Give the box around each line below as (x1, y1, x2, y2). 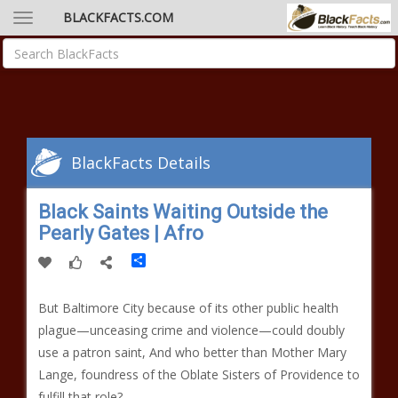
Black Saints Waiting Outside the (38, 201, 328, 223)
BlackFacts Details (71, 152, 211, 173)
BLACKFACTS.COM (63, 9, 173, 26)
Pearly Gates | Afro (38, 222, 203, 244)
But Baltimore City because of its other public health (38, 299, 338, 316)
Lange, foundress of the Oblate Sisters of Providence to (38, 366, 360, 383)
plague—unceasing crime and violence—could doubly (38, 322, 345, 338)
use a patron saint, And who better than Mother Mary (38, 344, 346, 361)
